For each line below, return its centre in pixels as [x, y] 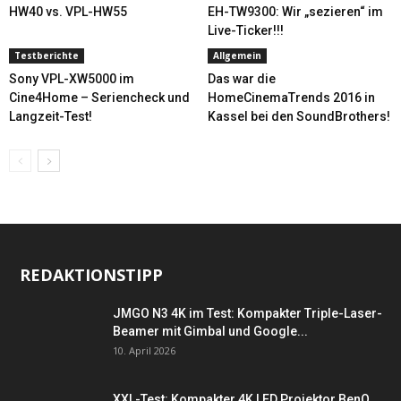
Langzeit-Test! [51, 116]
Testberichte [47, 55]
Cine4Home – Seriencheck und [99, 98]
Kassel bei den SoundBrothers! [299, 116]
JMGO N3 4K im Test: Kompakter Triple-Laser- [247, 313]
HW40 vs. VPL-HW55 [68, 12]
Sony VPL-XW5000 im [72, 79]
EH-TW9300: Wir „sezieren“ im [295, 12]
